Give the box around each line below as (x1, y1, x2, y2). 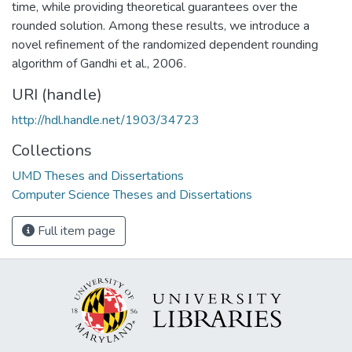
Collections (12, 139, 92, 161)
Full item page (35, 222, 115, 240)
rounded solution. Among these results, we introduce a (12, 16, 310, 35)
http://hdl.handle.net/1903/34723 (12, 111, 200, 129)
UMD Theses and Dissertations (12, 167, 184, 185)
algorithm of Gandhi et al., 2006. (12, 54, 186, 72)
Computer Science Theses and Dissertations (12, 185, 252, 203)
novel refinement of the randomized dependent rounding (12, 35, 318, 53)
